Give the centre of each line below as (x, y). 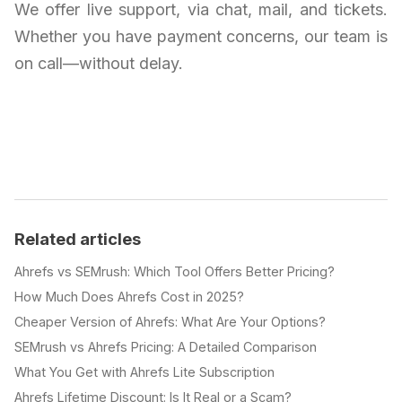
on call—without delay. (99, 63)
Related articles (78, 238)
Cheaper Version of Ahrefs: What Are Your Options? (170, 321)
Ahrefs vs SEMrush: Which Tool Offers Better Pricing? (175, 271)
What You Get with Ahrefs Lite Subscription (144, 371)
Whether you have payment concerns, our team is (201, 36)
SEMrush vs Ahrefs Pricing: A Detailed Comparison (166, 346)
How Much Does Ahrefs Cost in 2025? (129, 296)
